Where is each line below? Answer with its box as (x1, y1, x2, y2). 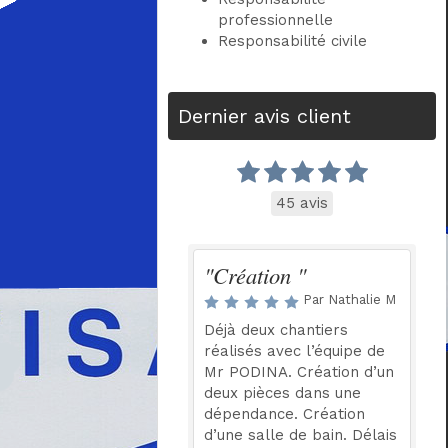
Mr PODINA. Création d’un (204, 363, 395, 381)
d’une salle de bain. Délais (204, 426, 398, 444)
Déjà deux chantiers (204, 321, 349, 339)
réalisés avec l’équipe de (204, 342, 386, 360)
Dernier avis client (178, 104, 352, 128)
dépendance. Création (204, 405, 366, 423)
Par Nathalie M (303, 292, 397, 307)
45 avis (276, 194, 329, 212)
